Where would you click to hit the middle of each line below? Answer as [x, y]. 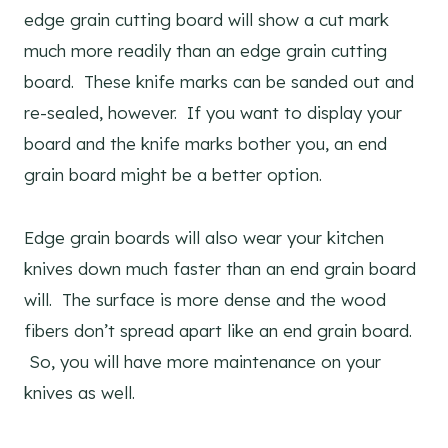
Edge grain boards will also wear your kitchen [204, 237]
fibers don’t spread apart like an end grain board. [218, 330]
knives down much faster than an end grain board [220, 268]
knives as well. [79, 392]
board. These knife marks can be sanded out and [219, 81]
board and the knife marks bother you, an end [205, 143]
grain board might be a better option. [173, 174]
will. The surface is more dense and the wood [205, 299]
